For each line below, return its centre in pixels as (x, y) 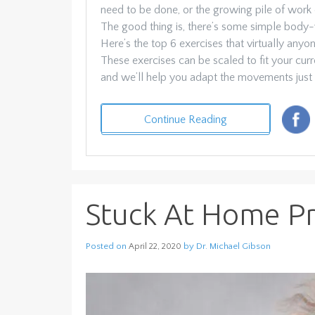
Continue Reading (186, 120)
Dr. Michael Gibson (233, 246)
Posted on (107, 246)
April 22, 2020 (155, 247)
